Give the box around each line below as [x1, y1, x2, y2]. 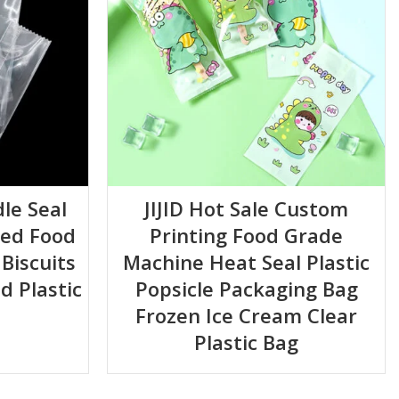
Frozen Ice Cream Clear [135, 302, 358, 330]
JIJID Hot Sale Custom [144, 195, 349, 223]
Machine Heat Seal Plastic [123, 248, 370, 276]
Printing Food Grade [150, 222, 344, 249]
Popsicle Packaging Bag [134, 275, 358, 303]
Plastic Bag [194, 329, 299, 356]
